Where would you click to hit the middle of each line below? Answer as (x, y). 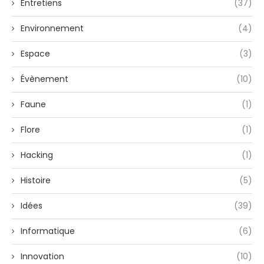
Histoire (36, 181)
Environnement (52, 29)
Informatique (48, 231)
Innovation (42, 257)
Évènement (44, 79)
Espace (35, 54)
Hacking (37, 155)
